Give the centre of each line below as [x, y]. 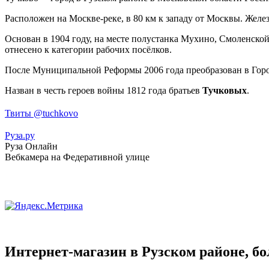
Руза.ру [20, 136]
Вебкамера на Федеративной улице [77, 157]
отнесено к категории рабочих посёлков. [88, 49]
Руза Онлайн [31, 147]
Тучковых [225, 90]
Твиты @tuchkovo [41, 113]
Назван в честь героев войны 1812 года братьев [104, 90]
